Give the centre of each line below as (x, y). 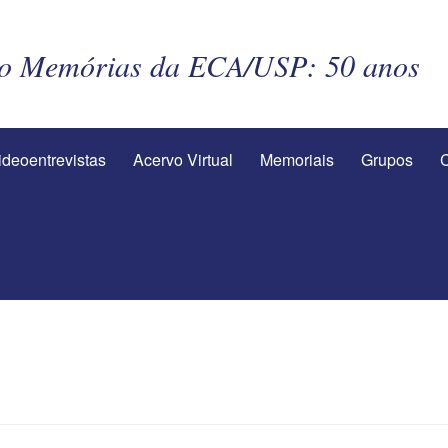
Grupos (387, 159)
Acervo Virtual (183, 159)
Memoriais (297, 159)
